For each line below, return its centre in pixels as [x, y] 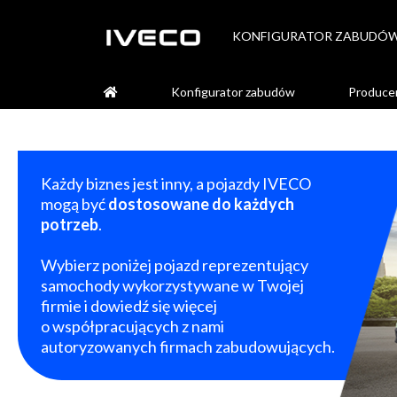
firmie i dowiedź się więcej [129, 306]
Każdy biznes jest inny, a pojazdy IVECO [176, 184]
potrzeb [70, 225]
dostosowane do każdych [201, 204]
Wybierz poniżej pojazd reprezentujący [175, 265]
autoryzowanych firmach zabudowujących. [188, 347]
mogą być [74, 204]
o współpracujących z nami [132, 327]
